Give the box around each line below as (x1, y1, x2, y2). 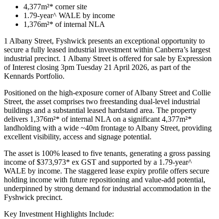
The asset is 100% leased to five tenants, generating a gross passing (4, 149, 210, 157)
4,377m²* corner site (23, 2, 87, 11)
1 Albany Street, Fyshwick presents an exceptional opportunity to (4, 36, 205, 45)
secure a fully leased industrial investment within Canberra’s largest (4, 45, 210, 54)
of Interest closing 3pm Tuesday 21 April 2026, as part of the (4, 63, 191, 71)
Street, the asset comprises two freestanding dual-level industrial (4, 97, 200, 106)
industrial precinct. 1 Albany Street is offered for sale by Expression (4, 54, 212, 63)
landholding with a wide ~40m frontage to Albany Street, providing (4, 123, 212, 132)
